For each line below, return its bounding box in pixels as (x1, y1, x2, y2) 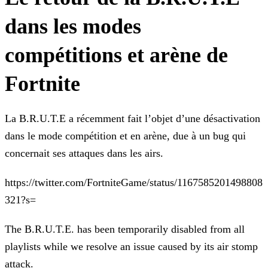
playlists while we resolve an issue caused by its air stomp (5, 240, 258, 253)
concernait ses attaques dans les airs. (5, 147, 163, 160)
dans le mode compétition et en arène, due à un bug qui (5, 130, 246, 142)
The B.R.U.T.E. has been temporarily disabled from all (5, 223, 245, 236)
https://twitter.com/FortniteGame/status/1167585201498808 (5, 176, 263, 189)
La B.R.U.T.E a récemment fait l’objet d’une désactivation (5, 112, 260, 125)
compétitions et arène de (5, 43, 228, 68)
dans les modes (5, 14, 141, 39)
